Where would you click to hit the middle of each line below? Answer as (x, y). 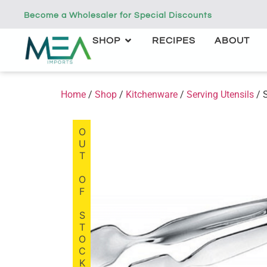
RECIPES (174, 41)
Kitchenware (152, 94)
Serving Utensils (220, 94)
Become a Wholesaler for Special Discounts (118, 15)
